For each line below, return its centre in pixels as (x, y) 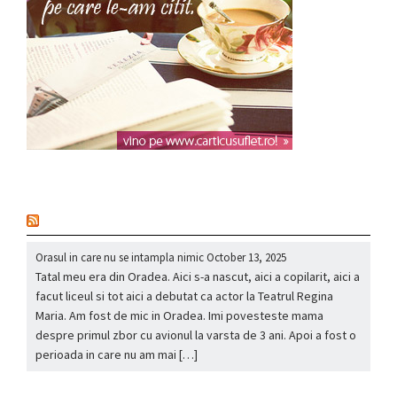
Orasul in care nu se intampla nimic (120, 258)
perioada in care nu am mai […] (117, 355)
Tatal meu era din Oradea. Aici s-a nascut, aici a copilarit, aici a (198, 277)
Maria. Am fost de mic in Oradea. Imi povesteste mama (179, 316)
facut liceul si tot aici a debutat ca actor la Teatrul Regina (184, 296)
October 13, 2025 (246, 258)
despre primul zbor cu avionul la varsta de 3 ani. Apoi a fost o (196, 335)
